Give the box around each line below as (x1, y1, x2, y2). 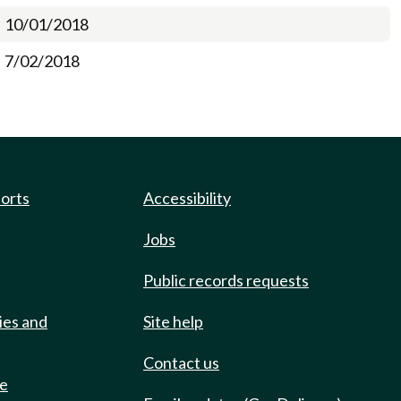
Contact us (143, 353, 219, 372)
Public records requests (143, 270, 309, 290)
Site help (143, 311, 203, 331)
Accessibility (143, 188, 231, 208)
